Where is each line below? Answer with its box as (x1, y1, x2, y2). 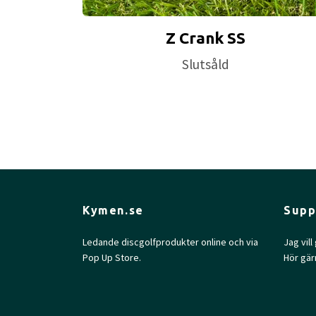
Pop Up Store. (83, 251, 141, 265)
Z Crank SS (166, 29, 246, 47)
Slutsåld (182, 56, 230, 73)
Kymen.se (83, 204, 144, 217)
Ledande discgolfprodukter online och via (83, 236, 258, 249)
